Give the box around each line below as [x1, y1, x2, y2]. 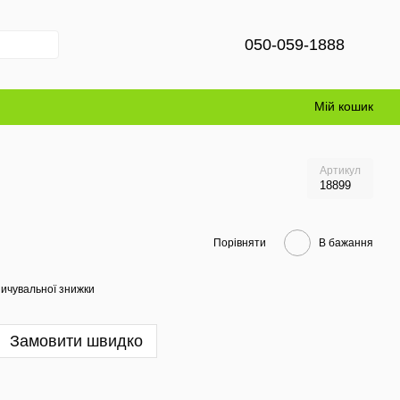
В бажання [319, 236, 373, 249]
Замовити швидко [10, 332, 143, 350]
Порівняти [213, 236, 266, 249]
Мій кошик [314, 99, 373, 113]
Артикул [320, 164, 361, 177]
